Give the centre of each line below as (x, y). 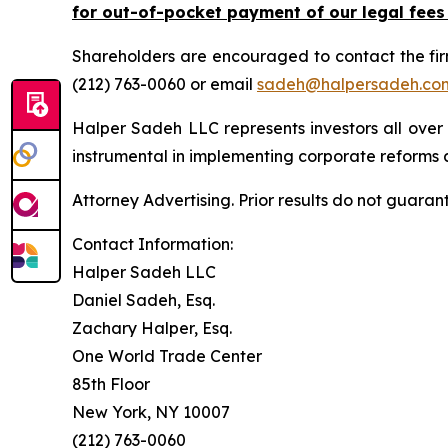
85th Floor (111, 384)
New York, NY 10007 (151, 412)
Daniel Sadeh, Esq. (143, 300)
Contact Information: (152, 244)
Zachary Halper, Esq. (152, 328)
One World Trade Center (167, 356)
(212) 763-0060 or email (164, 84)
